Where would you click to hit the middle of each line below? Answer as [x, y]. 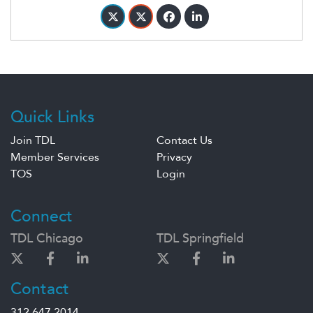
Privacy [174, 158]
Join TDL [33, 141]
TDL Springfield [200, 239]
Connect [42, 217]
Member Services [55, 158]
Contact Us [184, 141]
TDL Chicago [47, 239]
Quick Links [52, 117]
